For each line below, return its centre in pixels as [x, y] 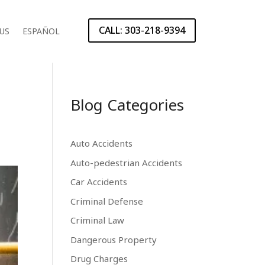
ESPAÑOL [41, 31]
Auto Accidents [102, 143]
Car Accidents [99, 182]
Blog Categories [127, 105]
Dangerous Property [114, 239]
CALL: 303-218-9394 [142, 30]
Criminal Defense [107, 201]
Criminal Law [98, 220]
